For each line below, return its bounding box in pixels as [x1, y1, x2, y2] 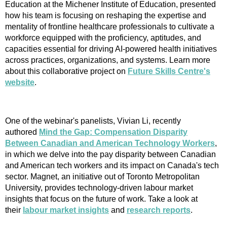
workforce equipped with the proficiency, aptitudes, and [5, 33, 201, 42]
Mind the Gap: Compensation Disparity [39, 127, 187, 136]
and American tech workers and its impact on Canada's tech [5, 161, 219, 170]
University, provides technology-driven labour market [5, 183, 193, 192]
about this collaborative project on [5, 66, 128, 75]
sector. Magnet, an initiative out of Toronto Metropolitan [5, 172, 200, 181]
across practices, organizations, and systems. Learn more [5, 55, 210, 64]
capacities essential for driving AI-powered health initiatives [5, 44, 217, 53]
